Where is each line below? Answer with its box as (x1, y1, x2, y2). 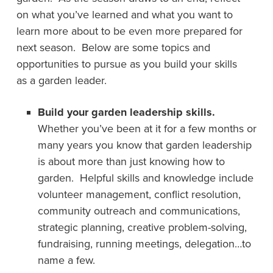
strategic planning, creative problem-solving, (37, 221, 247, 234)
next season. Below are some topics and (16, 41, 210, 54)
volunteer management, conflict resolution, (37, 188, 241, 201)
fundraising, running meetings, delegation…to (37, 237, 251, 250)
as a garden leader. (16, 74, 107, 87)
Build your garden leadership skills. (37, 105, 215, 119)
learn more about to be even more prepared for (16, 24, 243, 38)
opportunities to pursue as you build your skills (16, 57, 237, 71)
